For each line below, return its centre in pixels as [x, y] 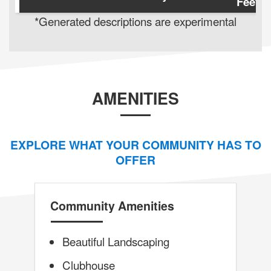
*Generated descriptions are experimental [135, 21]
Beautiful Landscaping [116, 241]
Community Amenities [112, 206]
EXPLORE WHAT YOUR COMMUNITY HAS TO [135, 145]
